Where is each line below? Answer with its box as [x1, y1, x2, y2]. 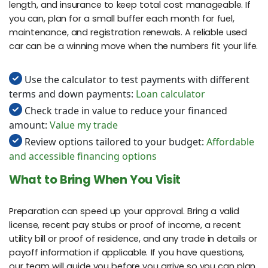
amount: [9, 118, 50, 132]
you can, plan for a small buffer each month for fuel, [9, 13, 234, 25]
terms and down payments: [9, 87, 136, 101]
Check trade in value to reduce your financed [22, 104, 227, 118]
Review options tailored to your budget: [22, 135, 206, 149]
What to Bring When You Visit [9, 172, 181, 188]
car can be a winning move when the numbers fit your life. [9, 40, 258, 53]
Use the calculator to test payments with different [22, 73, 249, 87]
